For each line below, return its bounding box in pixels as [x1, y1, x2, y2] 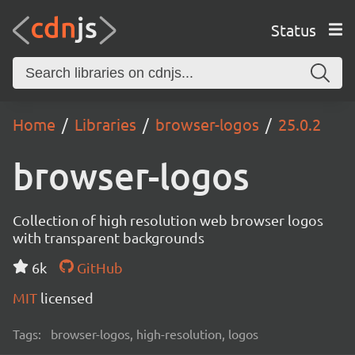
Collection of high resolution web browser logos [13, 212, 323, 228]
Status [270, 19, 316, 40]
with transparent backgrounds [13, 229, 204, 246]
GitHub [73, 259, 123, 276]
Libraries [74, 114, 136, 134]
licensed [40, 289, 94, 306]
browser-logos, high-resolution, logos [51, 326, 258, 342]
